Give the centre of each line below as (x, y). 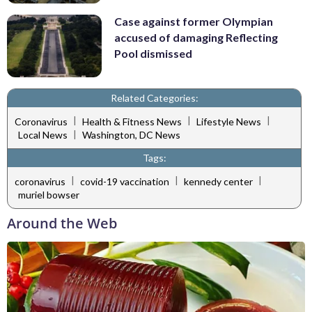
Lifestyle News (229, 121)
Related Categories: (154, 98)
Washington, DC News (131, 135)
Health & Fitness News (132, 121)
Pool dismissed (153, 53)
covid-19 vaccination (125, 181)
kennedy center (218, 181)
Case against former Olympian (194, 21)
